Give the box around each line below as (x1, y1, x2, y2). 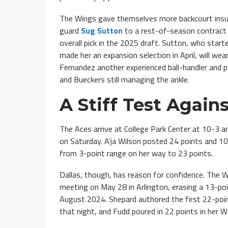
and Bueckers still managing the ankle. (60, 73, 189, 86)
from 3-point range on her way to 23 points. (60, 147, 213, 160)
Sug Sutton (81, 24, 123, 37)
